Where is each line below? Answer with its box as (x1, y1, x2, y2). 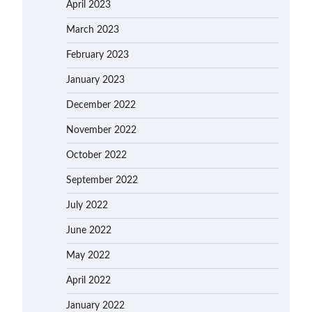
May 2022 (66, 251, 110, 260)
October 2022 (66, 150, 127, 160)
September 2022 (66, 175, 138, 185)
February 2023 (66, 50, 129, 60)
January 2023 (66, 75, 125, 85)
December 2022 (66, 100, 136, 110)
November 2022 (66, 125, 136, 135)
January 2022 (66, 301, 125, 311)
